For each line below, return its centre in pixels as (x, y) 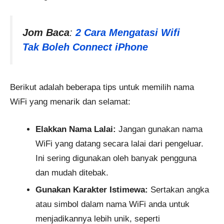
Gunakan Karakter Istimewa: (92, 189)
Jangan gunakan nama (159, 129)
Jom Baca (46, 33)
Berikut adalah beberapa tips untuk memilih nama (102, 87)
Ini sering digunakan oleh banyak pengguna (116, 158)
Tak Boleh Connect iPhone (85, 47)
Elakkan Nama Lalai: (76, 129)
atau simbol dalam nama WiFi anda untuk (112, 204)
